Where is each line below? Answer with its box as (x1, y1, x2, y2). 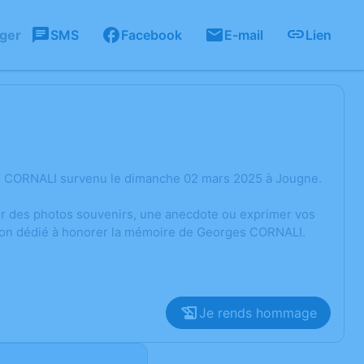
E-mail (224, 27, 263, 43)
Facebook (121, 27, 182, 43)
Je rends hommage (199, 305, 317, 321)
